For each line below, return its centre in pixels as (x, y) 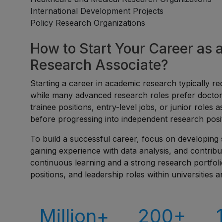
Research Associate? (99, 65)
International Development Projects (97, 11)
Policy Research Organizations (88, 23)
